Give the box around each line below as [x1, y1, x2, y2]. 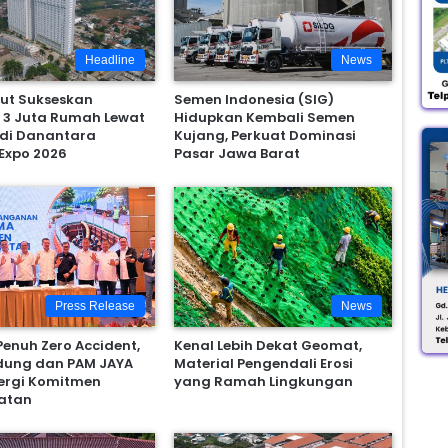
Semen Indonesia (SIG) [173, 90, 334, 109]
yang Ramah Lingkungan [173, 371, 353, 391]
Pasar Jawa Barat [173, 144, 300, 163]
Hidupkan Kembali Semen [173, 108, 355, 127]
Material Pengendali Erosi [173, 353, 353, 373]
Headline [84, 53, 135, 67]
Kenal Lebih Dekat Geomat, [173, 335, 362, 355]
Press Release [54, 298, 135, 313]
